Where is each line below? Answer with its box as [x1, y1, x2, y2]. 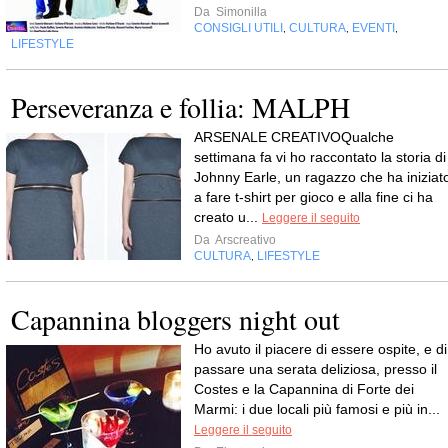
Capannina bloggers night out [11, 300, 340, 339]
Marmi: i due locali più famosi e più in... [194, 401, 440, 418]
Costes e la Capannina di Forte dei [194, 381, 414, 398]
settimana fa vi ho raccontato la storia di [194, 149, 446, 166]
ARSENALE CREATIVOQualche [194, 129, 394, 146]
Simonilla [213, 5, 267, 20]
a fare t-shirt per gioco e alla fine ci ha [194, 189, 433, 206]
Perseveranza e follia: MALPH [11, 88, 350, 127]
